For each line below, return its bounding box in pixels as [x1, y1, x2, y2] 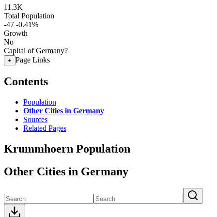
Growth [4, 29, 28, 37]
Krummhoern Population [4, 142, 130, 155]
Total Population [4, 12, 54, 20]
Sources [23, 115, 47, 124]
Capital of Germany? [4, 46, 68, 55]
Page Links [15, 56, 50, 64]
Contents [4, 75, 48, 88]
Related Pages [23, 124, 66, 132]
